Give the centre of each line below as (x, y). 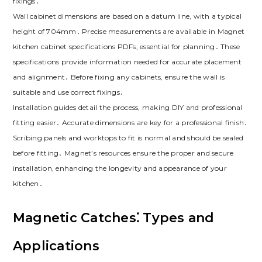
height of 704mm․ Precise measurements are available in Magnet (129, 32)
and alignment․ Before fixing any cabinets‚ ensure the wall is (119, 77)
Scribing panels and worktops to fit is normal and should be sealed (128, 138)
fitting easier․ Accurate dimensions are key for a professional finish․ (130, 123)
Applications (56, 246)
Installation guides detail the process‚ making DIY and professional (127, 108)
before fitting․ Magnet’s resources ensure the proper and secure (123, 153)
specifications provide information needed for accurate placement (127, 62)
